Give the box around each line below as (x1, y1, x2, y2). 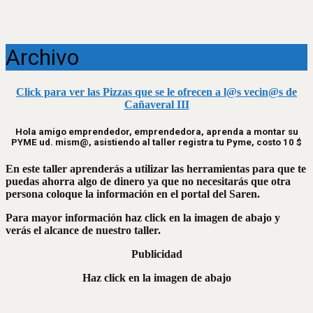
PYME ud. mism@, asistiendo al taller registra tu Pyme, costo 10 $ (11, 137, 302, 148)
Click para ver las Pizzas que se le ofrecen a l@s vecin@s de (16, 85, 297, 98)
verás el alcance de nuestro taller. (6, 224, 161, 237)
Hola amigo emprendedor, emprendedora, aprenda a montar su (15, 126, 298, 138)
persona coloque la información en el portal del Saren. (6, 188, 260, 201)
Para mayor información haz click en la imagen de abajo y (6, 212, 280, 224)
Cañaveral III (124, 98, 189, 110)
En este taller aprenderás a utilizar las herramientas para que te (6, 163, 306, 175)
